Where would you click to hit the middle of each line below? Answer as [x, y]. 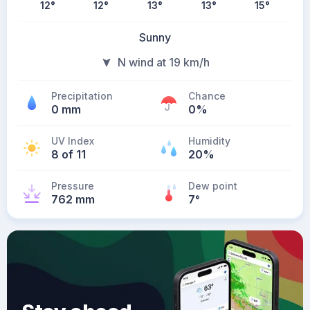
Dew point [213, 186]
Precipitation [82, 96]
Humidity [209, 141]
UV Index [73, 141]
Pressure [73, 186]
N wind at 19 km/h [163, 62]
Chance [207, 96]
